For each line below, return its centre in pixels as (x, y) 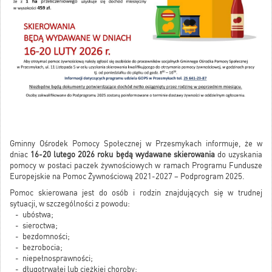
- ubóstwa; (32, 214)
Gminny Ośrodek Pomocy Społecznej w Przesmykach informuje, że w (136, 143)
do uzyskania (239, 154)
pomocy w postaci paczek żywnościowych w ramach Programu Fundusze (136, 165)
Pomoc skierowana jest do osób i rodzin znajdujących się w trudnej (136, 192)
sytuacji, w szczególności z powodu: (70, 203)
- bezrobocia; (36, 247)
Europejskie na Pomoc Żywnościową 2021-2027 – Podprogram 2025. (127, 176)
